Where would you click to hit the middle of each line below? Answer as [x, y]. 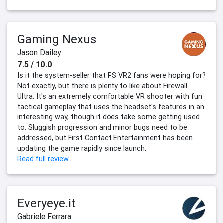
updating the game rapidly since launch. [82, 149]
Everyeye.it [47, 203]
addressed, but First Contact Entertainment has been [105, 138]
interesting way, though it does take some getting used [109, 117]
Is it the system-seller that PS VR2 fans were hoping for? [111, 75]
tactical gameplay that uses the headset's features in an [111, 107]
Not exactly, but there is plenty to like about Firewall [102, 86]
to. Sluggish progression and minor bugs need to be [102, 128]
